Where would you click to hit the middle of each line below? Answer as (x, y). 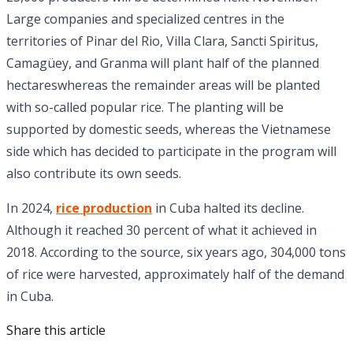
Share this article (56, 331)
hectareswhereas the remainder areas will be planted (163, 85)
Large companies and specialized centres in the (145, 19)
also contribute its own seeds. (94, 174)
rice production (104, 208)
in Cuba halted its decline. (228, 208)
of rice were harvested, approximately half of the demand (175, 275)
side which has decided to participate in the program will (171, 152)
